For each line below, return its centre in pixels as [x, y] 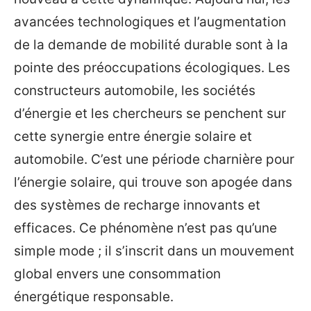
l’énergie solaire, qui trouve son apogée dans [153, 182]
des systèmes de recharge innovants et [137, 205]
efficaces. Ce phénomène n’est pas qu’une [145, 228]
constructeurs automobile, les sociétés [135, 91]
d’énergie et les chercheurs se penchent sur [150, 114]
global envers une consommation [117, 274]
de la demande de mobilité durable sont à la [151, 45]
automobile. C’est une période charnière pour [154, 159]
